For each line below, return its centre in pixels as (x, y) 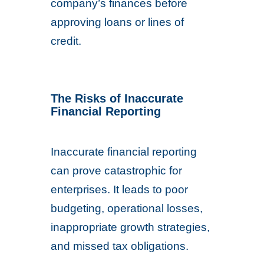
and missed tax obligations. (120, 246)
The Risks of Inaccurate (117, 98)
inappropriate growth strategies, (131, 227)
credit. (66, 41)
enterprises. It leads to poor (120, 189)
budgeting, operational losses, (127, 208)
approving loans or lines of (118, 22)
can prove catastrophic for (117, 171)
